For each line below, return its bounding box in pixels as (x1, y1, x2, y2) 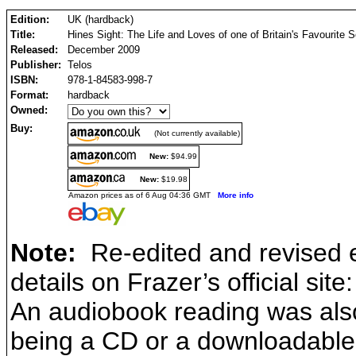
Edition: (10, 14, 49, 26)
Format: (10, 89, 52, 102)
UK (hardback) (68, 14, 133, 26)
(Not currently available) (154, 129, 240, 138)
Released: (10, 44, 58, 56)
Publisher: (10, 59, 61, 72)
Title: (10, 29, 35, 41)
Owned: (10, 104, 48, 117)
